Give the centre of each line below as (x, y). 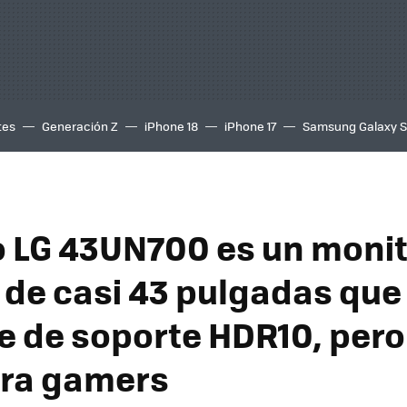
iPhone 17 (250, 126)
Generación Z (80, 126)
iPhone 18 (171, 126)
